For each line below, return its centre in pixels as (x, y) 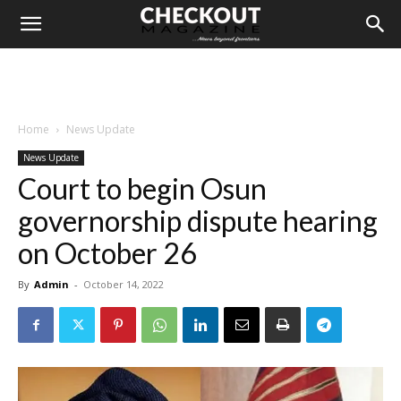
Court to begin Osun (142, 188)
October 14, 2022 (124, 284)
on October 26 (107, 253)
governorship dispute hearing (198, 221)
